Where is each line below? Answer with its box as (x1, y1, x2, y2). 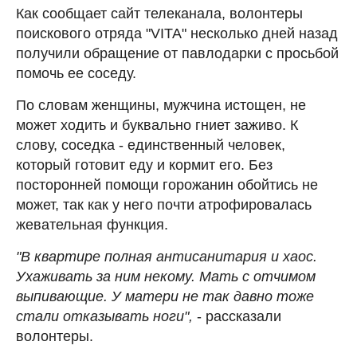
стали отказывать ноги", (16, 308, 197, 324)
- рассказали (197, 308, 281, 324)
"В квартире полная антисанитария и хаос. (16, 248, 317, 265)
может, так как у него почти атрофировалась (16, 196, 312, 213)
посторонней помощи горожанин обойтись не (16, 176, 318, 193)
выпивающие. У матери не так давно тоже (16, 288, 314, 304)
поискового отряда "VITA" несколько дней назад (16, 25, 338, 41)
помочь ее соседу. (16, 65, 136, 81)
